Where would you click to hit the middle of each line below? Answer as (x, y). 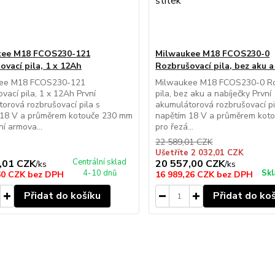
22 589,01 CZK (184, 142)
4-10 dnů (99, 173)
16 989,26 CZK (186, 175)
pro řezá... (175, 127)
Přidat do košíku (62, 196)
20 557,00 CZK (190, 164)
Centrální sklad (100, 162)
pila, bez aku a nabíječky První (214, 94)
